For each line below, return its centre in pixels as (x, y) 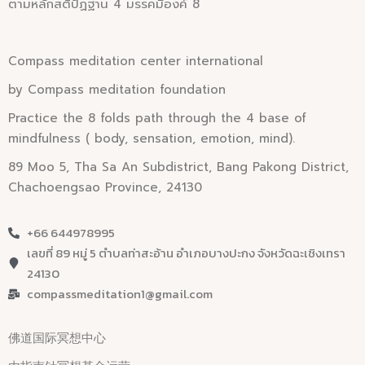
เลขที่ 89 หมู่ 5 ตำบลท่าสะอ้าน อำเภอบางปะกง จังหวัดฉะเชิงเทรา (186, 253)
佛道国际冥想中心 (57, 339)
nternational (226, 62)
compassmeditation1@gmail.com (119, 294)
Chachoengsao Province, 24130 (105, 188)
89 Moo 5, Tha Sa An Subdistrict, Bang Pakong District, (178, 167)
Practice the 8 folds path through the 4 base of (157, 119)
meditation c (108, 62)
